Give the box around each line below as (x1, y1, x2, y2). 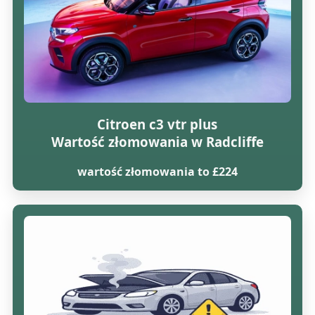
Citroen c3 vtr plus (97, 115, 218, 134)
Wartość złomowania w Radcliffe (51, 133, 264, 151)
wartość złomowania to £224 (77, 164, 238, 180)
